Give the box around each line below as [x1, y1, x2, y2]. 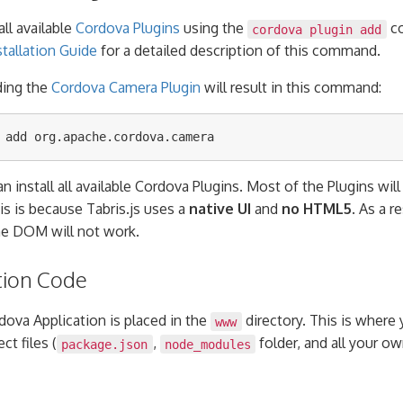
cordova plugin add [252, 22, 382, 37]
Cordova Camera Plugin [51, 78, 201, 97]
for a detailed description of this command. [97, 41, 381, 60]
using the [180, 19, 247, 38]
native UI [189, 200, 251, 219]
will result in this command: [201, 78, 381, 97]
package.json [61, 336, 148, 352]
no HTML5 [282, 200, 352, 219]
